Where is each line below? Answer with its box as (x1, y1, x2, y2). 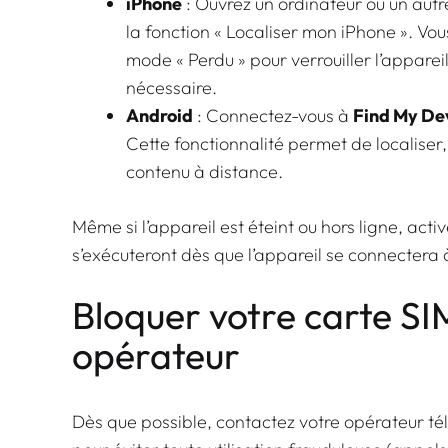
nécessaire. (126, 75, 217, 99)
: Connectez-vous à (193, 103, 353, 127)
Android (126, 103, 193, 127)
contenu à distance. (126, 159, 283, 183)
